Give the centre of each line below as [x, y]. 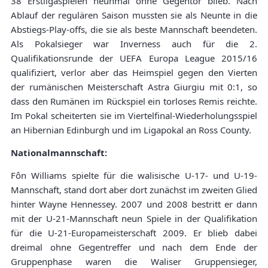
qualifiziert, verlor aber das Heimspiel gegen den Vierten [134, 73]
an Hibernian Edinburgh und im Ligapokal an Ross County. [131, 130]
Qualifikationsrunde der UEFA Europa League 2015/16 [134, 58]
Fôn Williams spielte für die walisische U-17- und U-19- [134, 176]
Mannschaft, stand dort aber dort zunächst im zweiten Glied [134, 190]
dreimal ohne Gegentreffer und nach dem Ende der [134, 247]
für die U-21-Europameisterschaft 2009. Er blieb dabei [134, 233]
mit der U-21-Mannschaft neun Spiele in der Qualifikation [134, 219]
